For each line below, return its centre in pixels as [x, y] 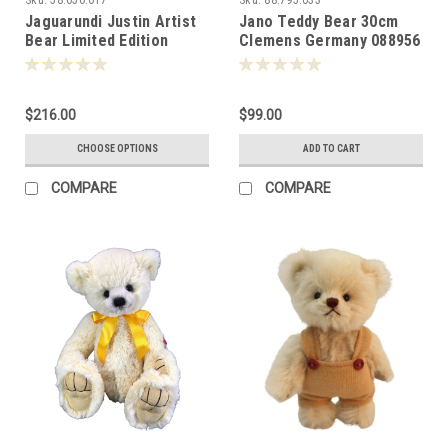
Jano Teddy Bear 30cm [318, 21]
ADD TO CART [331, 148]
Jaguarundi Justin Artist [110, 21]
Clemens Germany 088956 [330, 40]
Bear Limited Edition [96, 40]
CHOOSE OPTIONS [117, 148]
